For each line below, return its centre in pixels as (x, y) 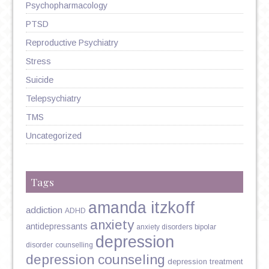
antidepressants (56, 227)
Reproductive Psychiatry (72, 43)
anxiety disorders (164, 227)
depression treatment (205, 262)
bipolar (205, 227)
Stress (38, 62)
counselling (74, 245)
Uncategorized (53, 136)
